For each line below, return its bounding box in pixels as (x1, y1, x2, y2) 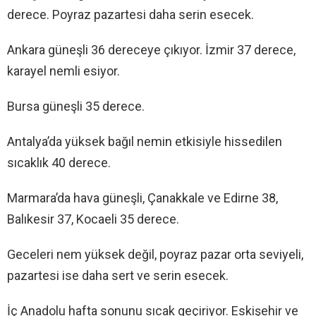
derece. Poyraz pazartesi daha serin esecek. (7, 7, 254, 23)
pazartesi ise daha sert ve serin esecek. (7, 268, 229, 284)
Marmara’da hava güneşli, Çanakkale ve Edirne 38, (7, 190, 278, 206)
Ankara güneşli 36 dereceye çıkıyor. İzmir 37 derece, (7, 42, 296, 58)
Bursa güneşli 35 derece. (7, 99, 145, 114)
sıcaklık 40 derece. (7, 155, 111, 171)
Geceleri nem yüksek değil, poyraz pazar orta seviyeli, (7, 247, 303, 262)
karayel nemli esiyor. (7, 63, 120, 79)
